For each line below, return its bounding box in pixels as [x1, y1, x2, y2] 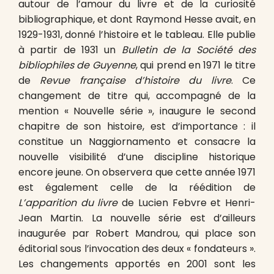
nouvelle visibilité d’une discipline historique [18, 150, 256, 164]
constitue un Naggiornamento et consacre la [18, 135, 256, 149]
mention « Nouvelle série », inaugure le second [18, 104, 256, 118]
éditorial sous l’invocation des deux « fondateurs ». [18, 242, 256, 256]
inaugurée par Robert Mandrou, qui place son [18, 226, 256, 240]
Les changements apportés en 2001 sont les [18, 257, 256, 271]
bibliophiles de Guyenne [18, 58, 136, 72]
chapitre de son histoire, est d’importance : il [18, 119, 256, 133]
